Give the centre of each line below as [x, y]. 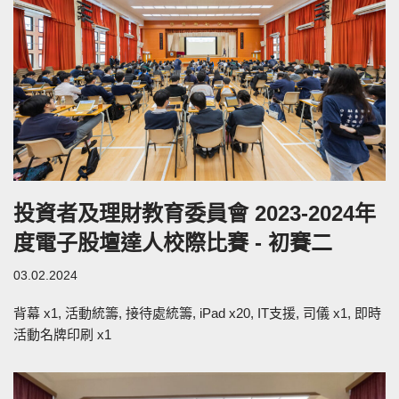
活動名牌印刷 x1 [62, 334]
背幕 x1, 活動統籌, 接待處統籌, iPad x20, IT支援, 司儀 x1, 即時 [197, 313]
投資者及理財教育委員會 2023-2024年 [195, 213]
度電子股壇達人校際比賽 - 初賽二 [173, 242]
